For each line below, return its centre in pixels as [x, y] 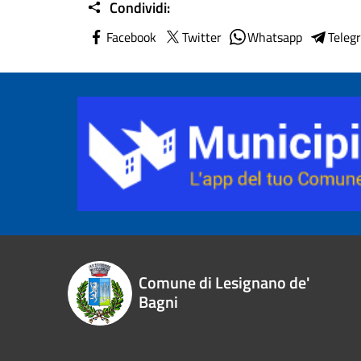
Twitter [202, 37]
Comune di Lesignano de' [224, 283]
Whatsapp [275, 37]
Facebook [131, 37]
